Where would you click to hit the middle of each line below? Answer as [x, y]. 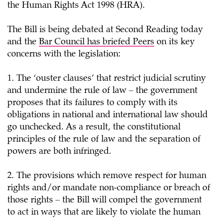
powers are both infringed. [59, 152]
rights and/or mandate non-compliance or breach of [109, 188]
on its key [174, 42]
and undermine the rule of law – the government [102, 91]
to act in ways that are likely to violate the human [104, 213]
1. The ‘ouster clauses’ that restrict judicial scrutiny [107, 79]
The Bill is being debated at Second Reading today [105, 30]
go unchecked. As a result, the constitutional [94, 127]
